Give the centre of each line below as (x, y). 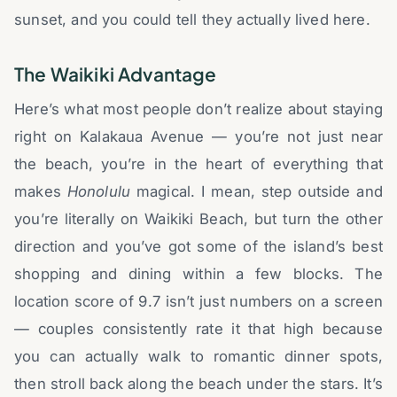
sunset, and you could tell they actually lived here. (192, 20)
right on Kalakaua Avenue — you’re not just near (198, 136)
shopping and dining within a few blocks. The (198, 273)
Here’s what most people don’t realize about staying (198, 109)
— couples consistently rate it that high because (198, 328)
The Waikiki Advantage (116, 74)
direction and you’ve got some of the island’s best (198, 246)
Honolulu (99, 191)
